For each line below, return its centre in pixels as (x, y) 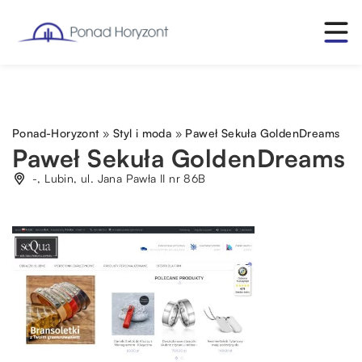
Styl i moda (142, 133)
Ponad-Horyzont (56, 133)
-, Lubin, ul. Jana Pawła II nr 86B (119, 178)
